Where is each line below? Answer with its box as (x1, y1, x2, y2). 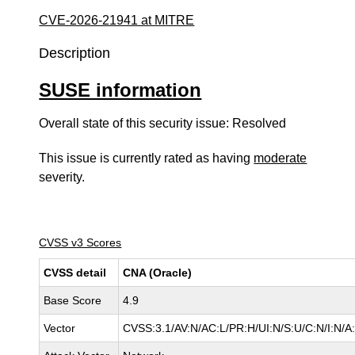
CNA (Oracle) (123, 266, 193, 279)
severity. (39, 170, 86, 184)
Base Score (44, 294, 102, 307)
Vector (44, 322, 76, 334)
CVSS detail (44, 266, 107, 279)
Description (39, 45, 111, 61)
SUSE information (39, 79, 202, 101)
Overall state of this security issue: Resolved (39, 116, 287, 130)
